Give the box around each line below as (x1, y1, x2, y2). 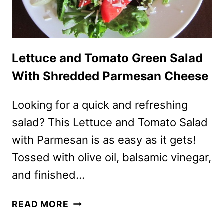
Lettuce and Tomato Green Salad (12, 51, 203, 66)
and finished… (12, 168, 85, 182)
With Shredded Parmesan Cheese (12, 69, 208, 84)
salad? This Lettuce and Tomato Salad (12, 116, 208, 129)
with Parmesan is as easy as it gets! (12, 133, 196, 147)
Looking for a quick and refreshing (12, 98, 188, 112)
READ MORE (12, 199, 69, 210)
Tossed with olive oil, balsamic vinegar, (12, 151, 211, 164)
